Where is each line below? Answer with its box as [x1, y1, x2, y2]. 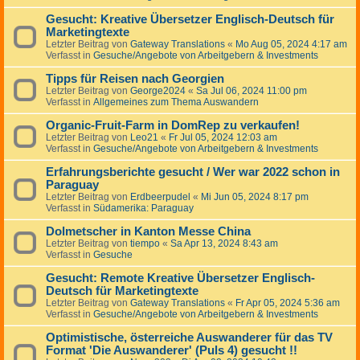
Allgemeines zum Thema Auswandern [93, 96, 259, 108]
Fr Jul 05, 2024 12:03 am [169, 132, 277, 144]
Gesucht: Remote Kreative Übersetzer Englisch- [46, 272, 315, 285]
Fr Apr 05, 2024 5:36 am [235, 297, 340, 309]
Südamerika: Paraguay [93, 202, 194, 215]
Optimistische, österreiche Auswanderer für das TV [46, 331, 333, 345]
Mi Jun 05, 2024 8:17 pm [201, 191, 309, 203]
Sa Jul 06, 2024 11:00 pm [196, 85, 307, 97]
